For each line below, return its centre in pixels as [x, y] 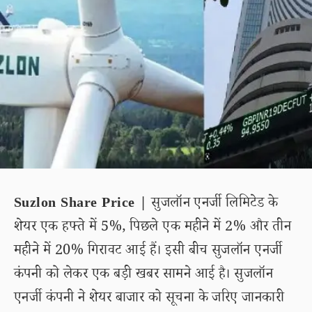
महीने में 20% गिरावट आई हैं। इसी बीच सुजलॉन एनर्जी [148, 252]
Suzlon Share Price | [81, 205]
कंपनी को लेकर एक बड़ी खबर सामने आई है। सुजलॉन [144, 276]
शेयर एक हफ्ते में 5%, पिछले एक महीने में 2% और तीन [153, 228]
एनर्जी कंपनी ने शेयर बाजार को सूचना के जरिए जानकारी [149, 299]
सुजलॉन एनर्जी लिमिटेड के [213, 205]
